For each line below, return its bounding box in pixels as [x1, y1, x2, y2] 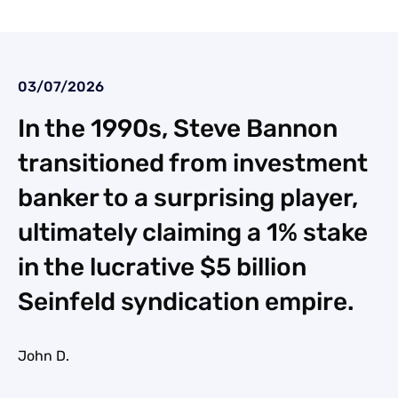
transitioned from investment [18, 148, 368, 179]
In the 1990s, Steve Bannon [18, 114, 338, 144]
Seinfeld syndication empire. [18, 287, 354, 317]
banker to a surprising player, [18, 183, 358, 213]
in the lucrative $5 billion [18, 252, 306, 283]
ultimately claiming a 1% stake [18, 218, 368, 248]
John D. [18, 347, 69, 365]
